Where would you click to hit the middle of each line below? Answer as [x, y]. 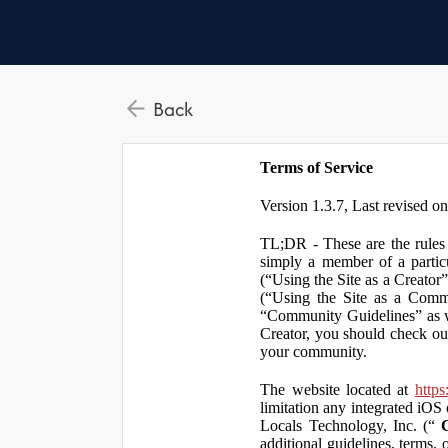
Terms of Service [317, 167]
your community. [314, 351]
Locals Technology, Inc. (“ [351, 425]
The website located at [337, 389]
